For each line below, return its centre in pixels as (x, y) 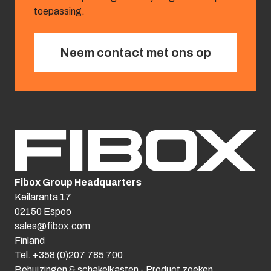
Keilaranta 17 (43, 197)
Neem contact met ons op (135, 52)
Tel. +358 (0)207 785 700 (69, 255)
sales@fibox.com (52, 226)
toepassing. (59, 11)
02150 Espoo (43, 211)
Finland (30, 240)
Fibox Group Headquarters (78, 182)
